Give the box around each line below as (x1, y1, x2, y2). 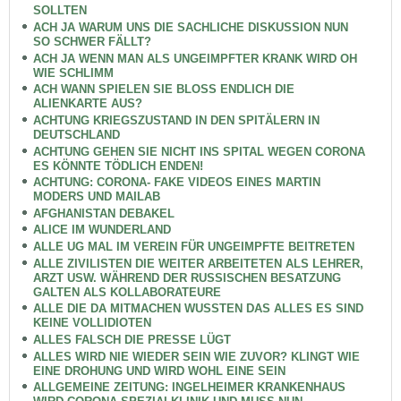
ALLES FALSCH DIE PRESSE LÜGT (32, 332, 231, 346)
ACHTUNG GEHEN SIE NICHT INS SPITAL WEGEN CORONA (32, 144, 365, 158)
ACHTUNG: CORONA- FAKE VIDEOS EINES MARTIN (32, 175, 320, 190)
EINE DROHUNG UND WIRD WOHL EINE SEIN (32, 363, 286, 378)
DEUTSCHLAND (32, 127, 120, 141)
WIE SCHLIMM (32, 65, 114, 80)
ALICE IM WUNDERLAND (32, 223, 171, 237)
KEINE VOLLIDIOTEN (32, 316, 151, 330)
